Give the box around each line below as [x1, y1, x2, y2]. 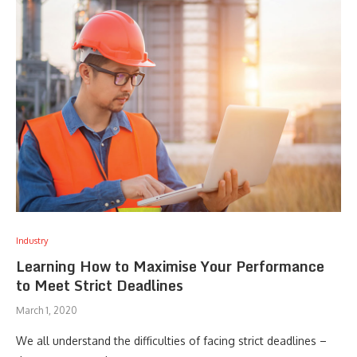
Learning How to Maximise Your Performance [16, 254, 324, 278]
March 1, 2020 [16, 304, 77, 316]
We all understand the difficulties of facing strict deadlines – [16, 334, 327, 347]
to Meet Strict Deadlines [16, 273, 183, 297]
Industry [16, 235, 48, 246]
